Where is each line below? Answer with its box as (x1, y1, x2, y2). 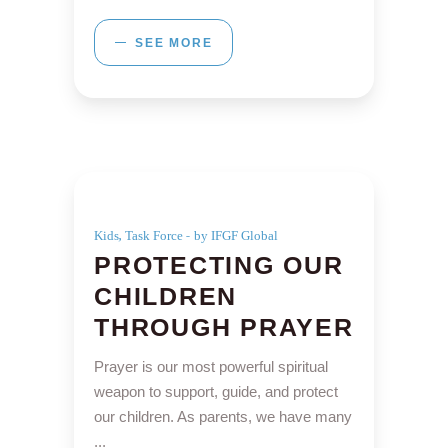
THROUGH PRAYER (94, 313, 354, 342)
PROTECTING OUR (94, 251, 344, 280)
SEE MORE (135, 36, 213, 51)
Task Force (125, 228, 183, 244)
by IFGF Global (194, 228, 278, 244)
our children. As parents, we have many (94, 408, 352, 426)
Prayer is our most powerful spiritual (94, 358, 328, 376)
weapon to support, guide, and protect (94, 383, 338, 401)
